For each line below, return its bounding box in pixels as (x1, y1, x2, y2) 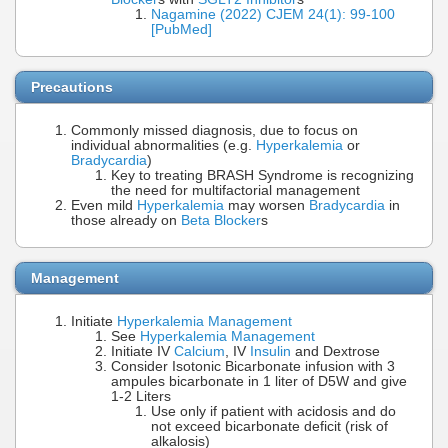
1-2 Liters (111, 388, 171, 404)
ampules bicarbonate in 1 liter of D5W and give (111, 373, 407, 389)
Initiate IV (111, 343, 174, 359)
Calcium (174, 343, 225, 359)
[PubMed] (151, 22, 212, 38)
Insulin (250, 343, 291, 359)
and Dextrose (291, 343, 380, 359)
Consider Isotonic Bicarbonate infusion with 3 (111, 358, 395, 374)
